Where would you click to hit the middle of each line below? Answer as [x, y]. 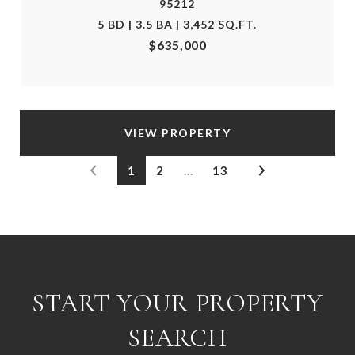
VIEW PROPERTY [177, 132]
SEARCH [177, 338]
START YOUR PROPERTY [177, 303]
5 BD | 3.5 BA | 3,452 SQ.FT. [177, 24]
